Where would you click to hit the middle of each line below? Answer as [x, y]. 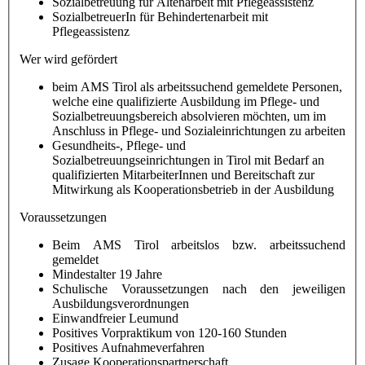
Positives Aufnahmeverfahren [128, 347]
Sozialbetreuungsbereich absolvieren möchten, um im [189, 116]
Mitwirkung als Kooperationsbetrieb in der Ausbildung [193, 189]
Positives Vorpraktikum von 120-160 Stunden [169, 332]
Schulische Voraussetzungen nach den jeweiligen [199, 288]
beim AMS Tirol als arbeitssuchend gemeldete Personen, [197, 86]
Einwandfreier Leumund [115, 318]
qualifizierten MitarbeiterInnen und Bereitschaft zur [183, 174]
